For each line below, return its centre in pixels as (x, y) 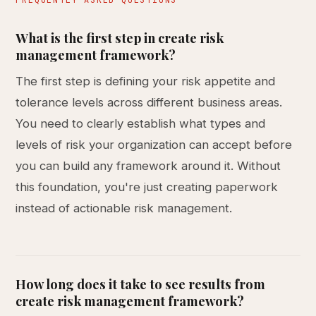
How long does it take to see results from (141, 284)
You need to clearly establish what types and (141, 123)
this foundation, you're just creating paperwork (147, 187)
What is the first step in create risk (120, 38)
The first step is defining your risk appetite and (146, 81)
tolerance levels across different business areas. (149, 102)
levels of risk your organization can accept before (154, 145)
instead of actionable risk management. (124, 208)
